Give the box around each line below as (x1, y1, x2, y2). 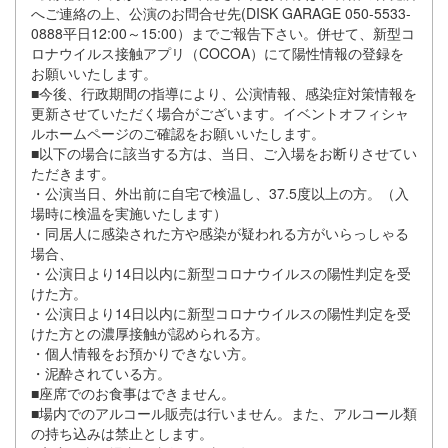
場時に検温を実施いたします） (31, 203, 227, 224)
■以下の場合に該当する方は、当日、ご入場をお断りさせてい (31, 143, 417, 164)
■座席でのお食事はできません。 (31, 383, 235, 404)
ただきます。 (31, 163, 115, 184)
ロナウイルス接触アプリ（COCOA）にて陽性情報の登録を (31, 43, 404, 64)
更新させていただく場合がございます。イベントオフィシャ (31, 103, 409, 124)
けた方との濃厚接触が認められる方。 (31, 323, 269, 344)
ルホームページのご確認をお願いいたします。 (31, 123, 325, 144)
